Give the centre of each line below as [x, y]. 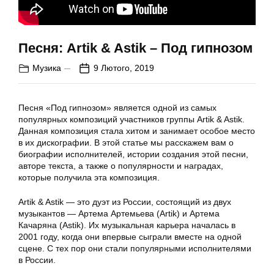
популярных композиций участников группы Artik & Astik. [131, 120]
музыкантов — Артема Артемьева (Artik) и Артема [119, 214]
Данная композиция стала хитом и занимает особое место [137, 131]
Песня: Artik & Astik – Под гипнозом [135, 48]
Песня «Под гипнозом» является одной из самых [117, 108]
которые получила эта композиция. [89, 178]
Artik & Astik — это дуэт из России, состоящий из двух [125, 202]
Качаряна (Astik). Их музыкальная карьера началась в [127, 225]
